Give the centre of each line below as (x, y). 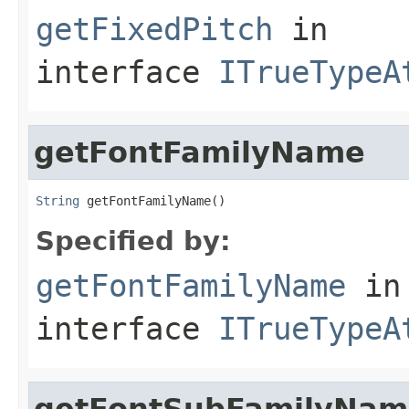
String (58, 200)
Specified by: (133, 241)
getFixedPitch (154, 29)
